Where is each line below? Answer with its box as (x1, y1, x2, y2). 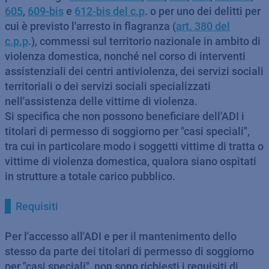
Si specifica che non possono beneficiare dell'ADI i (5, 110, 244, 122)
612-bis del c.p (74, 5, 145, 17)
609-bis (28, 5, 64, 17)
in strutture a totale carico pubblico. (5, 170, 175, 183)
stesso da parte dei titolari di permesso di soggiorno (5, 245, 254, 258)
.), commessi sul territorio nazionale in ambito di (28, 35, 261, 47)
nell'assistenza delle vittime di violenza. (5, 95, 198, 107)
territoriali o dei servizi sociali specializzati (5, 80, 211, 92)
